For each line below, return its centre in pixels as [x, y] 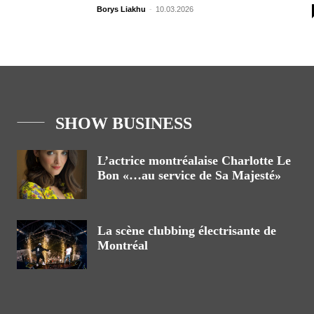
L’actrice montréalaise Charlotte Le [194, 161]
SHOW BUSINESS [124, 123]
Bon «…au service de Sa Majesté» [189, 175]
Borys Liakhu [121, 9]
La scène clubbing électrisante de [187, 231]
